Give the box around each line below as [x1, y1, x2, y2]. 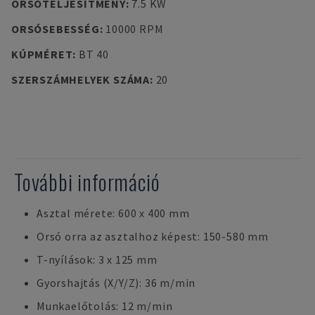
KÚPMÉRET [11, 47, 73, 61]
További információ [14, 166, 160, 198]
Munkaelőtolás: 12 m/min [37, 299, 173, 313]
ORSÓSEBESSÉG [11, 22, 100, 36]
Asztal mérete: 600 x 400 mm [37, 206, 190, 220]
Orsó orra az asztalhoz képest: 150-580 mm [37, 229, 269, 243]
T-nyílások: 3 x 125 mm [37, 252, 157, 266]
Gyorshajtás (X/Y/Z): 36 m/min [37, 276, 196, 290]
